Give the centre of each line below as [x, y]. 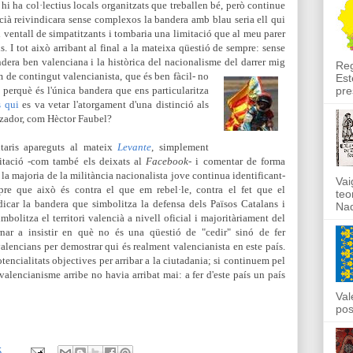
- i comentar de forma [237, 161]
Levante [135, 147]
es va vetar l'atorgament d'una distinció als [114, 104]
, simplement [180, 147]
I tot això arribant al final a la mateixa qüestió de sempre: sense [147, 48]
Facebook [167, 161]
